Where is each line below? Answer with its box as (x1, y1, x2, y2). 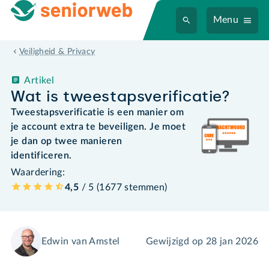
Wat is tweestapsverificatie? (11, 87, 231, 105)
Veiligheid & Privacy (19, 47, 95, 56)
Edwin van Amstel (41, 237, 120, 247)
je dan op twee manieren (11, 136, 122, 146)
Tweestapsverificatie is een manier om (11, 107, 184, 117)
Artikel (24, 75, 55, 85)
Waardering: (11, 167, 65, 177)
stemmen (124, 182, 165, 192)
